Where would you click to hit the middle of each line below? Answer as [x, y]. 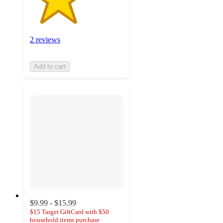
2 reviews [45, 40]
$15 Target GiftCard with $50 [69, 212]
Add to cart [50, 67]
